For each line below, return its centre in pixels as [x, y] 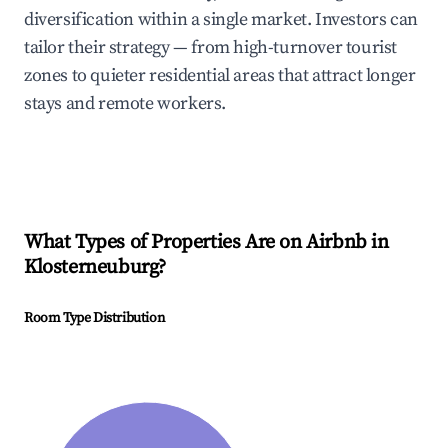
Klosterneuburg [91, 268]
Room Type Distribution [94, 318]
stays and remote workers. [125, 104]
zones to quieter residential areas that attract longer [220, 76]
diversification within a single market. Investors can [221, 20]
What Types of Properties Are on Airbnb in [206, 243]
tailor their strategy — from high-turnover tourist [211, 48]
